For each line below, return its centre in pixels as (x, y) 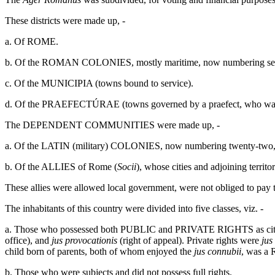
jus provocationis (84, 240)
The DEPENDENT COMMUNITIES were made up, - (112, 125)
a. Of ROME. (32, 41)
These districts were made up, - (65, 20)
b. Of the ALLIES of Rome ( (61, 166)
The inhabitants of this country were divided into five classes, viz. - (134, 208)
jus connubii (218, 251)
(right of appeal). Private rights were (189, 240)
